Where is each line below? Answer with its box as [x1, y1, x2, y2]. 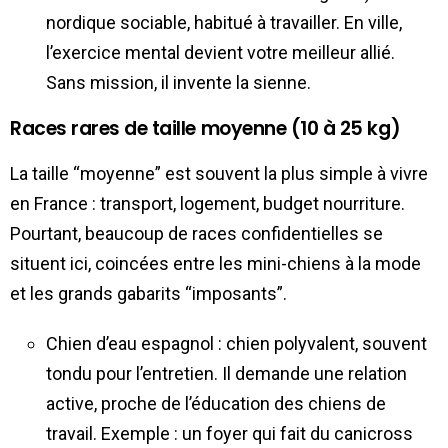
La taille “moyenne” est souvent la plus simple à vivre [10, 162, 428, 184]
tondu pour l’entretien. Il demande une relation [46, 362, 407, 384]
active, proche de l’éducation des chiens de [46, 392, 386, 414]
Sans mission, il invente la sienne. [46, 71, 311, 93]
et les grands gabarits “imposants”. [10, 282, 287, 304]
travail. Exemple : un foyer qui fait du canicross [46, 422, 413, 444]
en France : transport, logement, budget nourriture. [10, 192, 405, 214]
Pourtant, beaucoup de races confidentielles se [10, 222, 383, 244]
